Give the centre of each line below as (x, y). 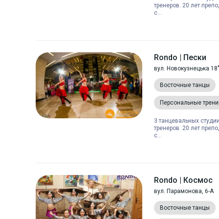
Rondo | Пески (180, 57)
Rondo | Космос (183, 180)
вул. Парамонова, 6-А (184, 191)
